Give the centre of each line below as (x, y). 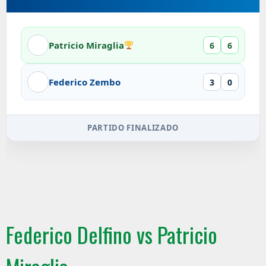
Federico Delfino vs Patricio (112, 234)
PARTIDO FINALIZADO (133, 128)
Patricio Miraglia (86, 45)
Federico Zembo (85, 82)
